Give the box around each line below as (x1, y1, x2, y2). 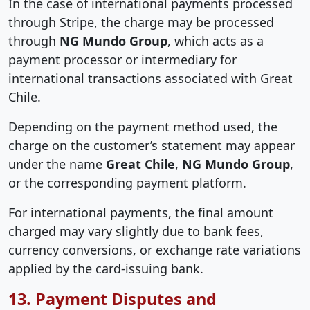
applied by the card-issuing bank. (8, 259, 203, 277)
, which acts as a (167, 32, 264, 49)
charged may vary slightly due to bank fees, (8, 222, 264, 239)
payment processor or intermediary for (8, 51, 237, 68)
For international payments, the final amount (8, 203, 273, 221)
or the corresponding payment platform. (8, 174, 246, 191)
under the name (8, 155, 106, 172)
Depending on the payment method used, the (8, 118, 277, 135)
